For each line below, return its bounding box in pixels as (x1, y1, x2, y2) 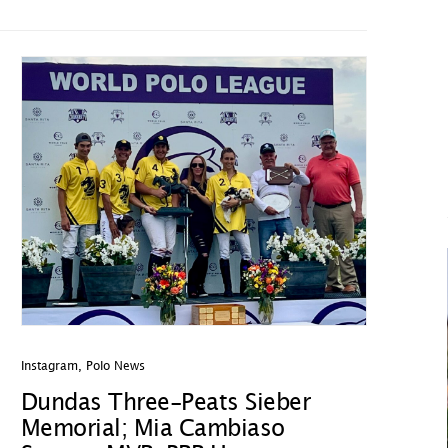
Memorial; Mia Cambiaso (20, 419, 285, 440)
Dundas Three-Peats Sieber (20, 393, 311, 414)
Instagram (20, 361, 78, 372)
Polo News (85, 361, 145, 372)
